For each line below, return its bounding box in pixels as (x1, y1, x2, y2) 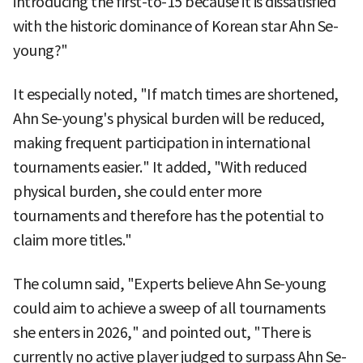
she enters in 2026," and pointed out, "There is (13, 322, 311, 342)
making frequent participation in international (13, 133, 310, 152)
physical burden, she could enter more (13, 181, 262, 201)
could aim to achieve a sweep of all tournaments (13, 298, 326, 318)
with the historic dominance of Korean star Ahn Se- (13, 16, 338, 36)
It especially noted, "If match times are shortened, (13, 84, 339, 104)
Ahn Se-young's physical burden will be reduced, (13, 109, 325, 128)
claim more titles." (13, 230, 132, 250)
